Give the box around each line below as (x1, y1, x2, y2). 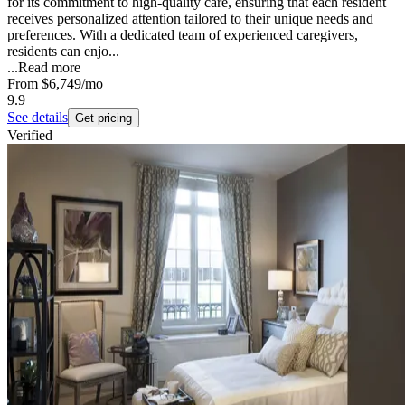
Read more (18, 60, 80, 76)
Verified (7, 127, 52, 144)
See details (7, 109, 68, 126)
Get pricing (75, 111, 132, 126)
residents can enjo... (7, 43, 119, 60)
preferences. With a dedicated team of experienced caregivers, (7, 27, 358, 43)
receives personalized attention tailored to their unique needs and (7, 11, 373, 27)
